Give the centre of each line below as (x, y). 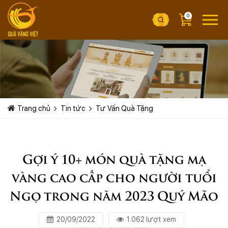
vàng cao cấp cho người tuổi (114, 176)
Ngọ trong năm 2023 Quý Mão (114, 194)
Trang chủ (34, 108)
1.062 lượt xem (151, 220)
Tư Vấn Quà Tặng (124, 108)
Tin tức (73, 108)
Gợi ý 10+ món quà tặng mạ (114, 158)
